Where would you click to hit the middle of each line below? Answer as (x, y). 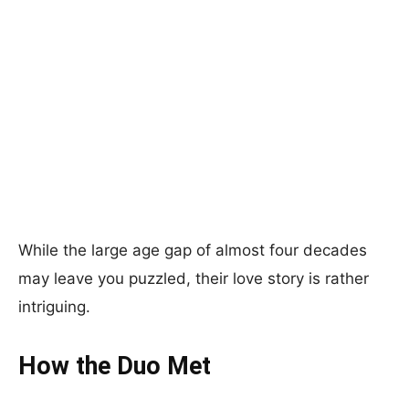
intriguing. (54, 307)
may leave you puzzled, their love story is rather (194, 278)
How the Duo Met (115, 366)
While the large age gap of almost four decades (193, 250)
